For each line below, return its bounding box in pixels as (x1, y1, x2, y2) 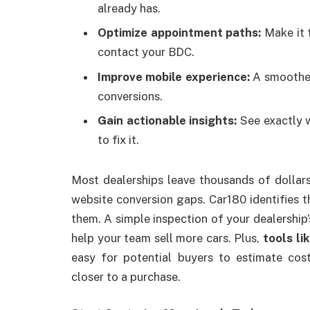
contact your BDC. (98, 45, 194, 60)
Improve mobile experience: (98, 69, 250, 84)
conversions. (98, 89, 163, 103)
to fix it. (98, 132, 139, 147)
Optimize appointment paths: (98, 26, 262, 40)
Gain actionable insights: (98, 113, 237, 127)
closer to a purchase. (71, 269, 181, 284)
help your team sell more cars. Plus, (71, 230, 263, 245)
